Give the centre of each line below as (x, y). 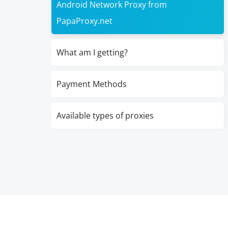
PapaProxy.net (84, 21)
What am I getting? (92, 52)
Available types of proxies (105, 116)
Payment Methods (91, 84)
